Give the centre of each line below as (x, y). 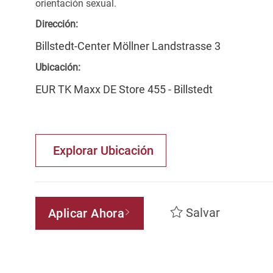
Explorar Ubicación (103, 151)
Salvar (203, 213)
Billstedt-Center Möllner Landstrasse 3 (128, 46)
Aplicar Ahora (87, 214)
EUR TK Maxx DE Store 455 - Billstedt (124, 90)
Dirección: (57, 24)
